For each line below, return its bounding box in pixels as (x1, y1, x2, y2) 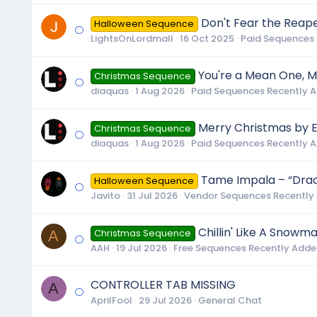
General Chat (197, 293, 262, 307)
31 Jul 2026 (126, 188, 178, 202)
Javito (90, 188, 120, 202)
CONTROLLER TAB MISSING (90, 276, 236, 293)
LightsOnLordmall (90, 31, 173, 45)
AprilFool (90, 293, 132, 307)
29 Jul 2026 (138, 293, 192, 307)
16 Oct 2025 (179, 31, 234, 45)
